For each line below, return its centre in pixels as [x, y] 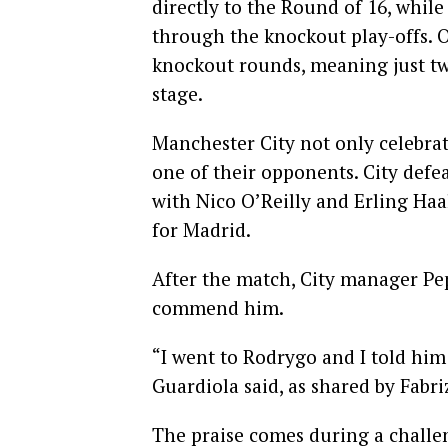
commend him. [218, 308]
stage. [177, 94]
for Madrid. [201, 230]
